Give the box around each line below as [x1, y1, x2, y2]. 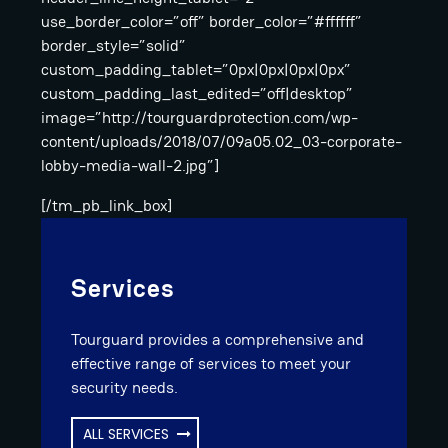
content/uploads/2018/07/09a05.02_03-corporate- [41, 130, 402, 152]
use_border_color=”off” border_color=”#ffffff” [41, 10, 362, 32]
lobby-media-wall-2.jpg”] [41, 154, 219, 176]
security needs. [71, 377, 178, 399]
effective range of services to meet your [71, 353, 351, 375]
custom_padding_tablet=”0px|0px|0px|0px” [41, 58, 351, 80]
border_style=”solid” [41, 34, 186, 56]
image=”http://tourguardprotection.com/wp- [41, 106, 358, 128]
